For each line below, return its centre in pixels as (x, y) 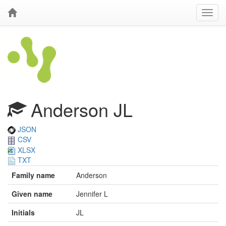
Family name (33, 175)
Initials (23, 213)
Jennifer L (92, 194)
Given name (32, 194)
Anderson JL (79, 109)
